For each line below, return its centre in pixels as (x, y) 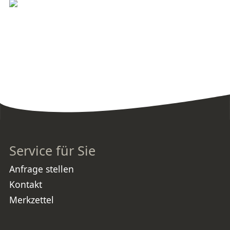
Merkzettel (32, 200)
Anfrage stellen (42, 169)
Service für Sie (52, 151)
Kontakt (26, 185)
